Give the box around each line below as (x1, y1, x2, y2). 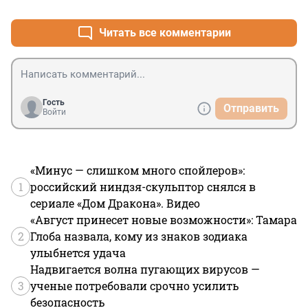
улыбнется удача (30, 245, 126, 261)
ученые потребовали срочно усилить (30, 278, 239, 294)
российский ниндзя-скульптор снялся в (30, 179, 256, 195)
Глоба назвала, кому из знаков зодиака (30, 229, 247, 244)
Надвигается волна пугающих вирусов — (30, 262, 260, 277)
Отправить (223, 102, 279, 115)
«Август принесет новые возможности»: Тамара (30, 212, 297, 228)
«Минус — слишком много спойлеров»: (30, 163, 245, 178)
